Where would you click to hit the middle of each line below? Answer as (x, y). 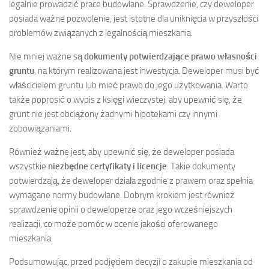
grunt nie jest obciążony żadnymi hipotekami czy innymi (113, 114)
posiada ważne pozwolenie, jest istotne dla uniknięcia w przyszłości (134, 18)
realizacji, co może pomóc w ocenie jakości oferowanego (113, 224)
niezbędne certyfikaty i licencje (107, 166)
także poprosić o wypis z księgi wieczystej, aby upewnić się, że (125, 99)
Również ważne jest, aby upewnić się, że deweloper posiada (122, 152)
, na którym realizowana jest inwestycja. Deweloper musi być (147, 71)
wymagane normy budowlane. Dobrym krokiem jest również (122, 195)
